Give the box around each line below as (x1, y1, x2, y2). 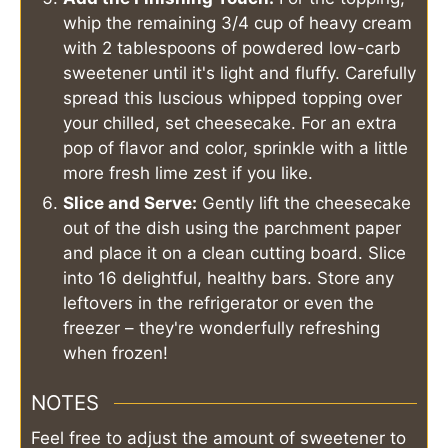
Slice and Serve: (63, 192, 197, 213)
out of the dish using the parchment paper (63, 217, 401, 238)
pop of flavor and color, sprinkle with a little (63, 137, 408, 158)
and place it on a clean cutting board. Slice (63, 242, 406, 263)
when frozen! (63, 342, 168, 363)
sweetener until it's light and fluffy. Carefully (63, 62, 416, 83)
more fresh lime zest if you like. (63, 162, 313, 183)
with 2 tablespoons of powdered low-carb (63, 37, 401, 58)
